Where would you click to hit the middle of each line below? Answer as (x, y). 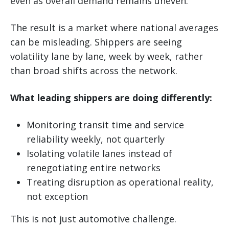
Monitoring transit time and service (105, 124)
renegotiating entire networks (94, 167)
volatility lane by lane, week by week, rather (107, 56)
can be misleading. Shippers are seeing (96, 42)
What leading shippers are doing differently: (111, 97)
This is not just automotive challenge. (93, 219)
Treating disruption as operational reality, (120, 182)
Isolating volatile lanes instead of (99, 153)
